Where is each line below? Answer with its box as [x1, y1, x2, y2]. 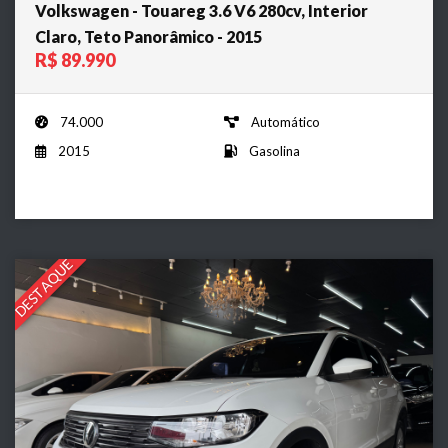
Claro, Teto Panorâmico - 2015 [35, 27, 262, 47]
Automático [251, 114, 320, 131]
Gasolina [249, 143, 300, 160]
